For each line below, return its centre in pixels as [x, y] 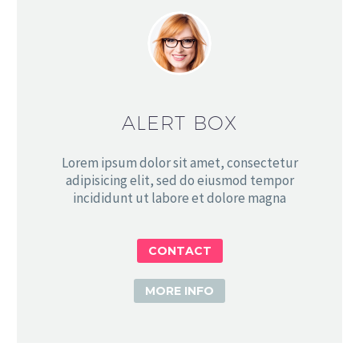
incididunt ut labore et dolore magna [179, 198]
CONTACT [179, 250]
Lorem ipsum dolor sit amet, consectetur [179, 162]
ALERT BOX [179, 123]
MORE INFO [179, 290]
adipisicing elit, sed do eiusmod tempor [179, 180]
